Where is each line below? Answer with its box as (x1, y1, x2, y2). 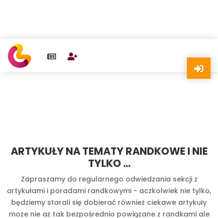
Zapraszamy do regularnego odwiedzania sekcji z (20, 174, 198, 184)
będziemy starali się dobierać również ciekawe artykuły (11, 198, 207, 207)
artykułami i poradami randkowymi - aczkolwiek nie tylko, (7, 186, 211, 196)
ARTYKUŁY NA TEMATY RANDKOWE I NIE (10, 144, 208, 158)
